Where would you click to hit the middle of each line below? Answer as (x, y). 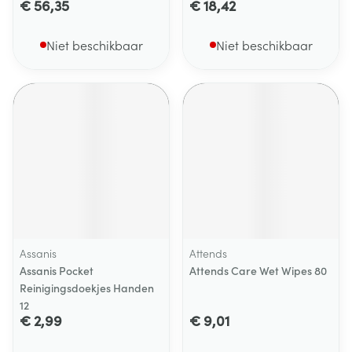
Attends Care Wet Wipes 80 (258, 270)
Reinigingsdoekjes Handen (87, 288)
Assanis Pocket (57, 270)
